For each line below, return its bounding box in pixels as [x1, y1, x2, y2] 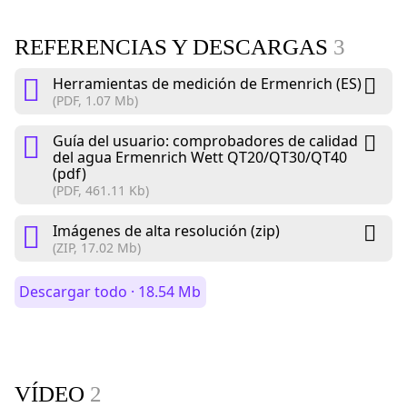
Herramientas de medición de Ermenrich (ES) [53, 74, 362, 94]
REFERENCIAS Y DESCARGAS [15, 35, 333, 60]
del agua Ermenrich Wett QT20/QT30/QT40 [53, 147, 347, 168]
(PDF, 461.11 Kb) [53, 182, 149, 200]
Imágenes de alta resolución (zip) [53, 221, 280, 242]
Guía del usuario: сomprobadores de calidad [53, 131, 358, 152]
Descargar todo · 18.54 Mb [19, 282, 202, 303]
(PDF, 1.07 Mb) [53, 92, 138, 110]
